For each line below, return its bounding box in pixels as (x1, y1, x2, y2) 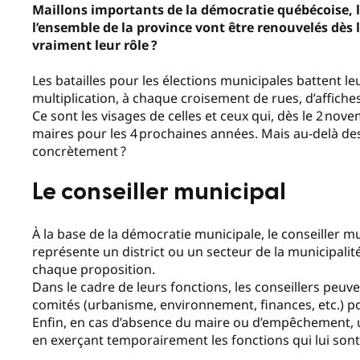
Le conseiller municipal (32, 180, 286, 205)
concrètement (32, 142, 118, 161)
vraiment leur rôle (32, 35, 149, 54)
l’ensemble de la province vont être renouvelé (32, 18, 321, 36)
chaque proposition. (32, 260, 155, 278)
